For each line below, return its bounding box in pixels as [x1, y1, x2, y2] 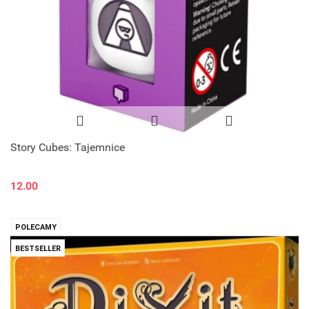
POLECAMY [15, 222, 57, 232]
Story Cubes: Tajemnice [10, 140, 125, 154]
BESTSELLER [15, 243, 61, 253]
